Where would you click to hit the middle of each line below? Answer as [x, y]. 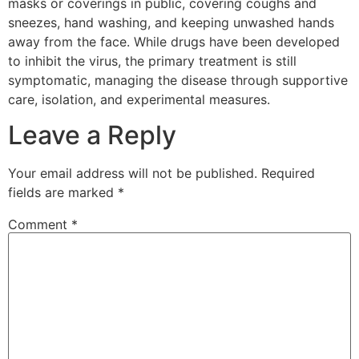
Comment [40, 225]
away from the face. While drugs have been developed [174, 41]
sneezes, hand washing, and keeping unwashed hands [171, 22]
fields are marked [63, 193]
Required [288, 173]
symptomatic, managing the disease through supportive [178, 80]
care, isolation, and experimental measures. [139, 99]
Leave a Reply [92, 135]
